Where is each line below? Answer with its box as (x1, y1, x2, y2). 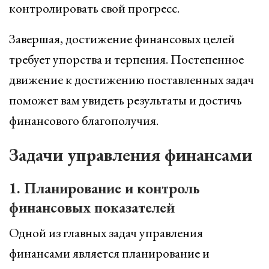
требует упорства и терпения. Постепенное (9, 50, 244, 68)
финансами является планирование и (9, 244, 210, 262)
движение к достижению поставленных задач (9, 71, 254, 88)
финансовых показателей (9, 198, 175, 217)
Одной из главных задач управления (9, 224, 203, 241)
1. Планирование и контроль (9, 178, 200, 198)
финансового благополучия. (9, 112, 159, 129)
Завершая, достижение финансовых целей (9, 30, 235, 47)
